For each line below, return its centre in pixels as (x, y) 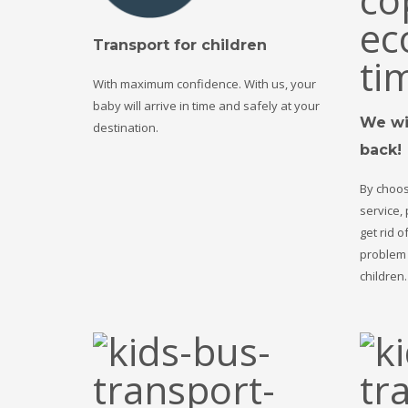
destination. (126, 127)
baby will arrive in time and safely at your (206, 105)
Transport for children (180, 45)
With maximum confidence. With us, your (204, 83)
